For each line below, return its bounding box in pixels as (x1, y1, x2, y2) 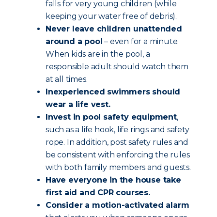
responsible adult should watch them (46, 62, 189, 71)
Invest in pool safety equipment (46, 112, 177, 122)
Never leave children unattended (46, 24, 182, 33)
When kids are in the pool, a (46, 49, 150, 59)
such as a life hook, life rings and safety (46, 125, 189, 134)
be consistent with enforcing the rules (46, 150, 190, 159)
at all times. (46, 75, 88, 84)
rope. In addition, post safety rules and (46, 138, 189, 147)
